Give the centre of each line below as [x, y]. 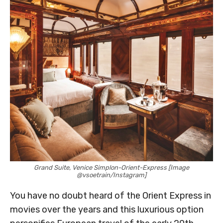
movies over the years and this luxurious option [107, 210]
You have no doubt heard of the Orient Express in [111, 196]
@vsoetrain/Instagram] [111, 175]
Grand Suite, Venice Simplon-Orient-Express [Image [111, 168]
